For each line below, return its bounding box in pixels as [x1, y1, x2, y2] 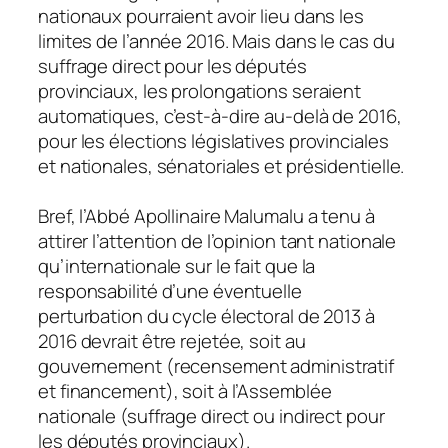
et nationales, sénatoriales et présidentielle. [38, 152, 405, 179]
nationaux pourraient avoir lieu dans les [38, 2, 364, 29]
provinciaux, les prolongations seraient [38, 77, 362, 104]
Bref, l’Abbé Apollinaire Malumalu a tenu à [38, 202, 375, 229]
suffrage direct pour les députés [38, 52, 307, 79]
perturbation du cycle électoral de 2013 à [38, 302, 375, 329]
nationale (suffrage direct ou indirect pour [38, 402, 385, 429]
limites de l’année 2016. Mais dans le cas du [38, 27, 395, 54]
